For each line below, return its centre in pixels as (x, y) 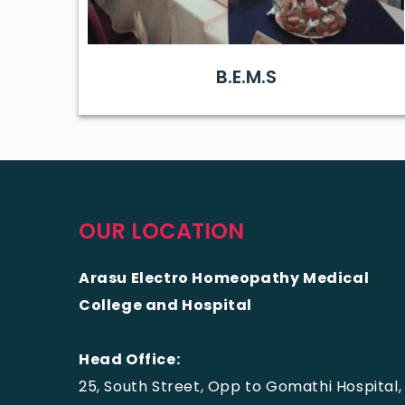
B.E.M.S (246, 77)
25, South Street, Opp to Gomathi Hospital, (240, 386)
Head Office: (130, 359)
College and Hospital (166, 305)
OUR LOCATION (161, 231)
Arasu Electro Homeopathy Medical (224, 278)
